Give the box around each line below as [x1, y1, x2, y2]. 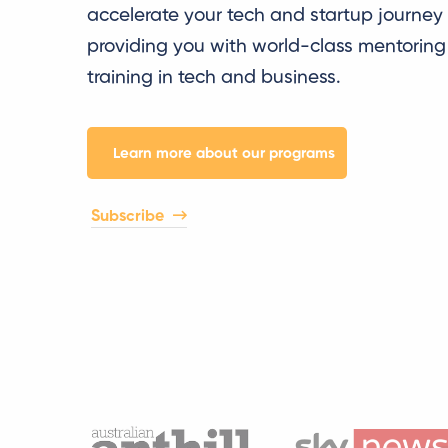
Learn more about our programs [113, 145, 335, 161]
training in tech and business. [87, 67, 341, 87]
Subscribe [91, 208, 168, 225]
